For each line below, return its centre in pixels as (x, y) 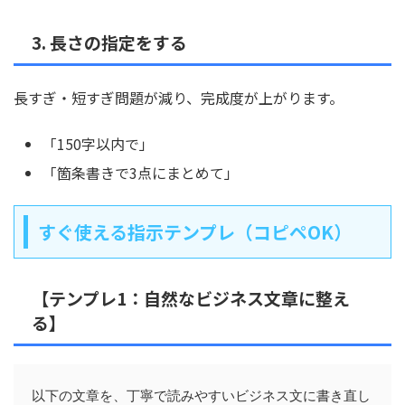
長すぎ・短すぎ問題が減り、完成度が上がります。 (179, 97)
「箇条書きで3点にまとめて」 (141, 172)
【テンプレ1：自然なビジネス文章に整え (191, 297)
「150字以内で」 (98, 143)
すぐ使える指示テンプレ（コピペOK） (195, 231)
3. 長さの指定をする (109, 42)
